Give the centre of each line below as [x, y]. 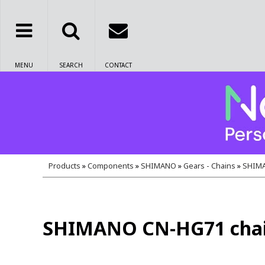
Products [64, 166]
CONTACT [118, 65]
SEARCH [71, 65]
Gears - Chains [209, 166]
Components [111, 166]
